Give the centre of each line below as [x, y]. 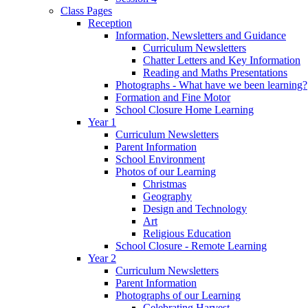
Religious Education [187, 234]
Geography [167, 197]
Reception [110, 23]
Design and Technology [195, 209]
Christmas [165, 184]
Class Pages [86, 11]
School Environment [160, 159]
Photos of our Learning [166, 172]
